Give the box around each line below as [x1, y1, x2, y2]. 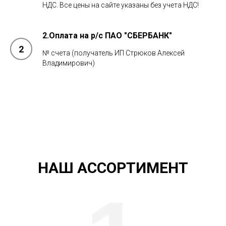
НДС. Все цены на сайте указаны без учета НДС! [42, 1, 199, 9]
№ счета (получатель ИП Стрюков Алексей [42, 49, 185, 57]
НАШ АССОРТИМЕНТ [38, 159, 188, 177]
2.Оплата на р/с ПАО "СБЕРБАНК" [42, 31, 172, 40]
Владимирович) [42, 59, 95, 67]
